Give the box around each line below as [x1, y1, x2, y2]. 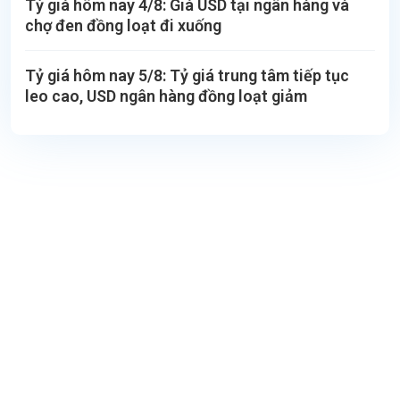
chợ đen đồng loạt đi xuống [25, 15, 221, 35]
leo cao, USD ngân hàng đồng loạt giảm [25, 86, 307, 105]
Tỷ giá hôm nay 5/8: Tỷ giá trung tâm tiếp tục [25, 65, 349, 85]
